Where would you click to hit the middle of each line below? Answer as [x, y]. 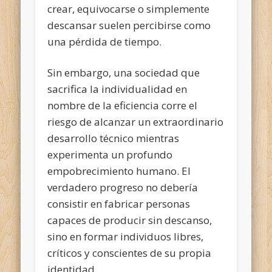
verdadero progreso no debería [123, 187]
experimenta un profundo [110, 154]
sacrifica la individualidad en [117, 89]
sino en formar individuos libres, [126, 236]
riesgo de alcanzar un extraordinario [136, 121]
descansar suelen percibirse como [129, 25]
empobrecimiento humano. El [119, 171]
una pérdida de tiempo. [105, 41]
